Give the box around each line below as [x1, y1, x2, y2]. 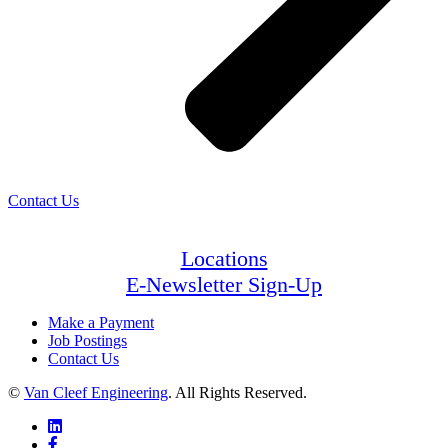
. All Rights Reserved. [168, 384, 307, 402]
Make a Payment [48, 314, 154, 332]
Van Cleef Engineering [24, 384, 168, 402]
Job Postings [48, 332, 127, 350]
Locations [180, 246, 268, 272]
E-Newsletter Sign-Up [126, 272, 322, 298]
